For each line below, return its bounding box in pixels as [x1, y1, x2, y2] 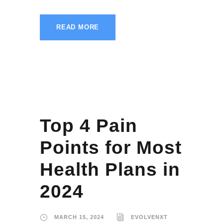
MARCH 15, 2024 [54, 214, 104, 221]
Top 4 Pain [40, 115, 137, 136]
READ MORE [56, 23, 100, 31]
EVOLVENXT [131, 214, 168, 221]
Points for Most [40, 137, 182, 158]
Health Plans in [40, 159, 180, 180]
